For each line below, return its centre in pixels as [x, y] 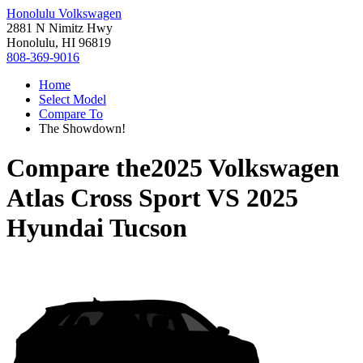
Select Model [73, 99]
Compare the [79, 168]
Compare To [71, 114]
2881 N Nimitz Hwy [60, 28]
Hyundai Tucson [97, 228]
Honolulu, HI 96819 [59, 43]
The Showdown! [82, 128]
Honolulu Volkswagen [64, 13]
